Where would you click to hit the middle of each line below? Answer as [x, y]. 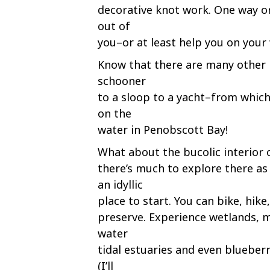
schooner [122, 81]
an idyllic [120, 184]
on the [115, 113]
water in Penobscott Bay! [163, 130]
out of [114, 26]
